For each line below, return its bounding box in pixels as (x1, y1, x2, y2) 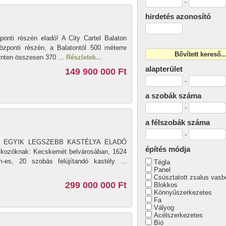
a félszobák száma (145, 118, 210, 127)
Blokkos (154, 181, 178, 189)
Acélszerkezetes (154, 211, 203, 219)
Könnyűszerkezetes (154, 189, 212, 196)
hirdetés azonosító (145, 12, 211, 21)
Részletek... (66, 53, 102, 61)
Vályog (154, 204, 174, 211)
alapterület (145, 65, 183, 73)
